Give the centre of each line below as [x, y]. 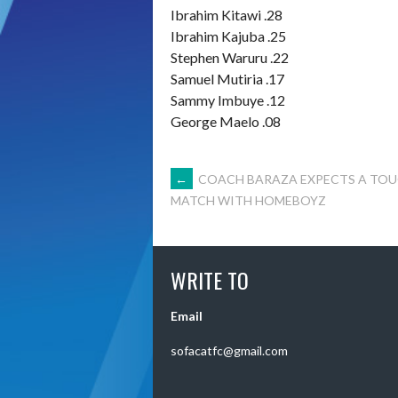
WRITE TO [210, 280]
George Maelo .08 [226, 121]
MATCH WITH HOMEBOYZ [248, 201]
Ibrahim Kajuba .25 [228, 36]
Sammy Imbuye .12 [228, 99]
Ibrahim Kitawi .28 [227, 14]
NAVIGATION [241, 238]
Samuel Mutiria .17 [227, 78]
